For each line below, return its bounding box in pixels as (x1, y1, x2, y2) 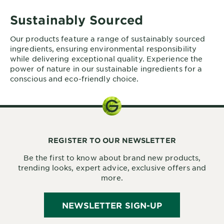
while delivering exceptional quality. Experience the (10, 54, 203, 63)
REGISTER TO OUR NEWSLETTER (48, 136, 176, 145)
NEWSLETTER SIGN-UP (61, 200, 162, 210)
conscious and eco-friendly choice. (10, 74, 139, 83)
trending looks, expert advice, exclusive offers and (17, 163, 206, 172)
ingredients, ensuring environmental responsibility (10, 44, 197, 53)
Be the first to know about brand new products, (23, 153, 201, 162)
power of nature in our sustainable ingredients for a (10, 64, 202, 73)
